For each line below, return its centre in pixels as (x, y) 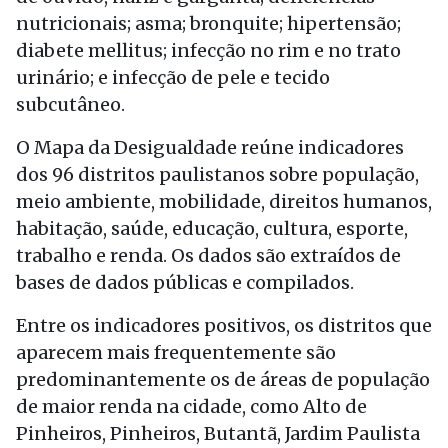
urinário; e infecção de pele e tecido (173, 77)
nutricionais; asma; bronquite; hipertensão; (208, 23)
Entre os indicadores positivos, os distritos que (224, 325)
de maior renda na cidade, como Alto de (191, 406)
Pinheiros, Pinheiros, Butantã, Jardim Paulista (218, 433)
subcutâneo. (70, 104)
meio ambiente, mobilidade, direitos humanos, (224, 201)
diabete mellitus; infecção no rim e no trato (208, 50)
